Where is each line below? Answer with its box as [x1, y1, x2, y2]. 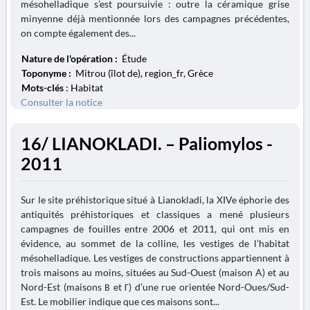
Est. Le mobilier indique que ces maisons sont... [21, 295, 219, 307]
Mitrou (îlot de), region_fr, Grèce [73, 67, 213, 79]
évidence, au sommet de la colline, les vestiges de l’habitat [21, 237, 289, 249]
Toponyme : [21, 67, 73, 79]
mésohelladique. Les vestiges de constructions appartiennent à [21, 252, 289, 264]
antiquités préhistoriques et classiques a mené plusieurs [21, 208, 289, 220]
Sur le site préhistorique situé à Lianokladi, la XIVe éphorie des [21, 194, 289, 206]
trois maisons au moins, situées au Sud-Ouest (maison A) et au [21, 266, 289, 278]
